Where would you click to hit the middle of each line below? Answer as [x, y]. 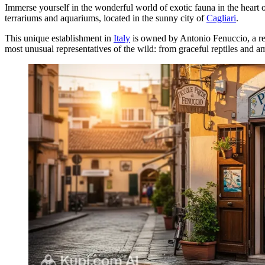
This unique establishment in [59, 38]
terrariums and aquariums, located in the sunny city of [106, 18]
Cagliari [221, 18]
